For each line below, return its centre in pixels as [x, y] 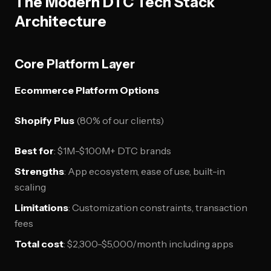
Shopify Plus [44, 120]
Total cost [39, 244]
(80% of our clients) [119, 120]
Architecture [60, 21]
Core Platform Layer [75, 64]
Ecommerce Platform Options [87, 90]
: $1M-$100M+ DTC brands [113, 151]
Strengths [39, 171]
